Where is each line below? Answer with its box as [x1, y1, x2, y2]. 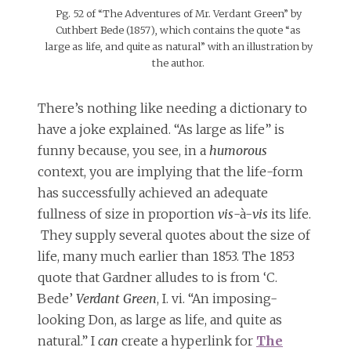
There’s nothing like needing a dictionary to [38, 100, 307, 117]
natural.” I [38, 333, 98, 349]
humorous [209, 143, 267, 159]
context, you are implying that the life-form [38, 164, 303, 180]
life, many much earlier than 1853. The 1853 [38, 248, 295, 265]
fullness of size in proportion [38, 206, 218, 223]
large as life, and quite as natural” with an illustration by [44, 39, 313, 52]
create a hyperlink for [121, 333, 256, 349]
